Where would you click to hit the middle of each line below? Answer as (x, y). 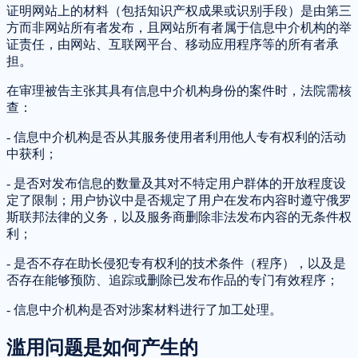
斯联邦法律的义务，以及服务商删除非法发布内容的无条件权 (179, 217)
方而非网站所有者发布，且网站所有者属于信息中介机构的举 (179, 28)
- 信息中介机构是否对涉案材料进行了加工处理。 (144, 310)
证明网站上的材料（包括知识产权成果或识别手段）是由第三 (179, 11)
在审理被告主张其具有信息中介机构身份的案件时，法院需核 (179, 91)
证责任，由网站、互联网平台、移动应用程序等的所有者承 (173, 45)
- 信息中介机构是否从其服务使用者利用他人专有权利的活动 (176, 137)
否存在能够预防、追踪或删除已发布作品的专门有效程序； (173, 280)
